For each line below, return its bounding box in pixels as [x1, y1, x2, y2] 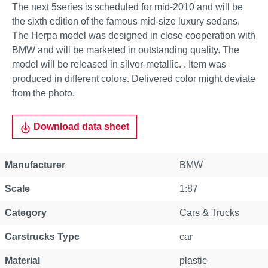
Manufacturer [5, 160, 65, 170]
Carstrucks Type [5, 232, 80, 242]
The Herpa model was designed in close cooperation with [12, 31, 255, 41]
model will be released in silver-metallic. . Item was [12, 59, 226, 69]
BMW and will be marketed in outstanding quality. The [12, 45, 239, 55]
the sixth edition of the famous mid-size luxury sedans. [12, 16, 240, 26]
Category [5, 208, 47, 218]
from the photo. [12, 88, 75, 98]
